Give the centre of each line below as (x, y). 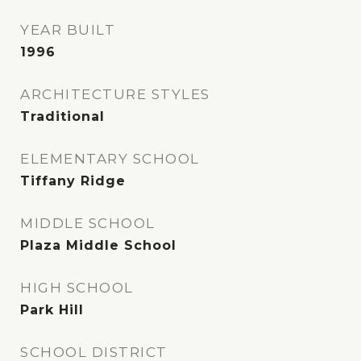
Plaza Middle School (98, 246)
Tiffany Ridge (73, 181)
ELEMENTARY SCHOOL (110, 159)
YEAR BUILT (68, 30)
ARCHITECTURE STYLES (115, 95)
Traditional (62, 117)
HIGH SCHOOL (77, 288)
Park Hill (52, 310)
